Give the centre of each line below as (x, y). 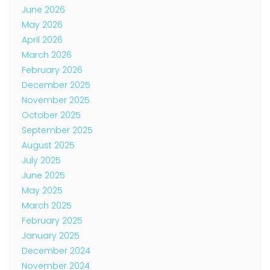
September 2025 (57, 130)
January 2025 (51, 235)
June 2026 (43, 9)
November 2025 (56, 100)
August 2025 (48, 145)
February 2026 (52, 70)
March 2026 (47, 55)
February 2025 (52, 220)
